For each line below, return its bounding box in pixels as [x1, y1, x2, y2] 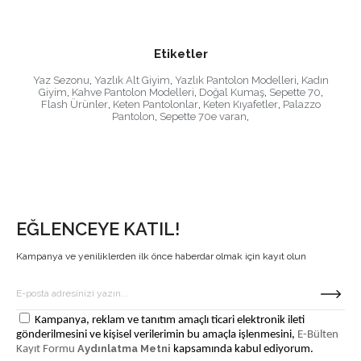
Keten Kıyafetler [202, 98, 278, 110]
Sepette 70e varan [160, 110, 247, 122]
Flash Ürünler [40, 98, 108, 110]
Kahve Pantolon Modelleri [71, 85, 194, 98]
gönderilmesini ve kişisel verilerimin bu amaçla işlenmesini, [16, 328, 297, 341]
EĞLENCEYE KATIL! [16, 218, 180, 239]
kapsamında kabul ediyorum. [171, 342, 313, 355]
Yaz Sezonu [32, 73, 89, 86]
